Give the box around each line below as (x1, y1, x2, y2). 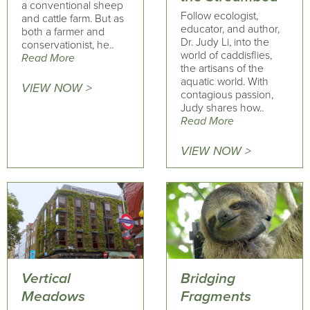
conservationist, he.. (21, 37, 113, 52)
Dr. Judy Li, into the (180, 35, 269, 49)
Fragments (180, 287, 251, 305)
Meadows (21, 287, 85, 305)
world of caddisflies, (180, 48, 272, 62)
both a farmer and (21, 24, 104, 39)
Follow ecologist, (180, 9, 258, 23)
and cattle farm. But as (21, 11, 124, 26)
